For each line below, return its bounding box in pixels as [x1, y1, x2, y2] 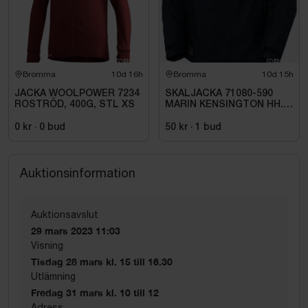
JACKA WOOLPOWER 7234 [14, 89, 140, 98]
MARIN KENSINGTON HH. [165, 100, 283, 109]
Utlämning [31, 270, 76, 282]
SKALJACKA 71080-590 [165, 89, 273, 98]
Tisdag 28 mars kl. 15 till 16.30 [31, 255, 173, 267]
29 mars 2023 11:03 [31, 224, 120, 236]
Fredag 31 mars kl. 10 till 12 [31, 286, 159, 298]
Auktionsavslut [31, 208, 98, 220]
